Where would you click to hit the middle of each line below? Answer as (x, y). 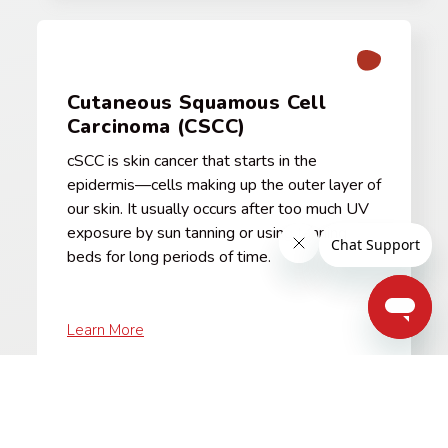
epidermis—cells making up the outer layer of (224, 184)
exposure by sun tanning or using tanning (207, 232)
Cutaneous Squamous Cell (197, 102)
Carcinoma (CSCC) (156, 126)
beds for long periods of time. (169, 256)
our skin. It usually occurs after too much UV (218, 208)
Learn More (105, 329)
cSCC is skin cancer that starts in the (192, 160)
